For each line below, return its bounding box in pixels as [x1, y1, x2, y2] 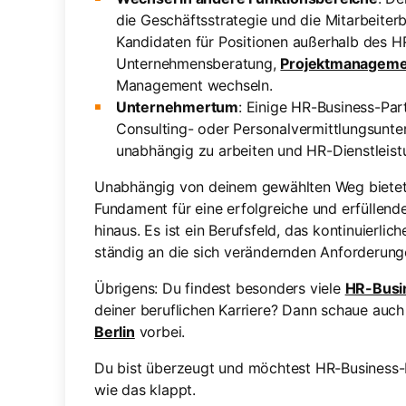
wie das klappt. [94, 381, 197, 399]
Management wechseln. [115, 76, 273, 94]
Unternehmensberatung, [115, 54, 281, 72]
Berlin [94, 323, 135, 341]
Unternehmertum [115, 98, 239, 116]
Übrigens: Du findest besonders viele [94, 279, 345, 297]
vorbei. [134, 323, 186, 341]
